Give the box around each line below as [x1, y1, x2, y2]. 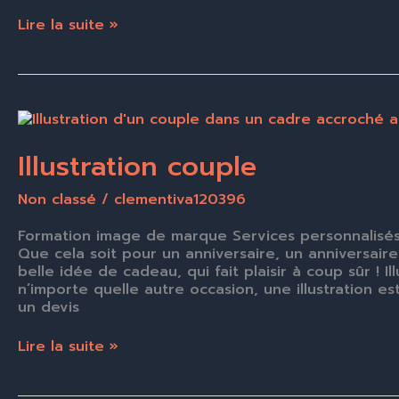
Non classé [18, 188, 96, 210]
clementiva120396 [114, 188, 246, 210]
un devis [18, 297, 79, 319]
